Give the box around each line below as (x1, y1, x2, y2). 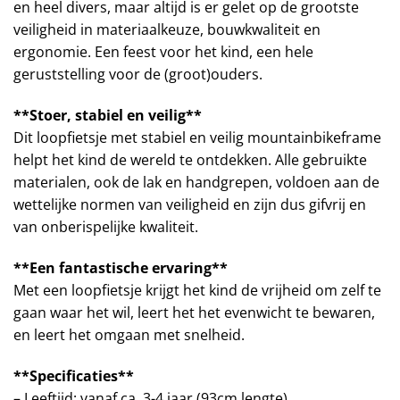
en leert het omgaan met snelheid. (13, 325, 245, 346)
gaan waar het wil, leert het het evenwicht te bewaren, (13, 303, 375, 323)
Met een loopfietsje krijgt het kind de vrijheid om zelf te (13, 280, 381, 301)
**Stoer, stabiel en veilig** (13, 105, 202, 126)
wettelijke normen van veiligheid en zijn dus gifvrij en (13, 195, 366, 215)
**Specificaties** (13, 365, 134, 386)
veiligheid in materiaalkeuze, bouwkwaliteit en (13, 20, 321, 40)
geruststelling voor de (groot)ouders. (13, 64, 262, 85)
